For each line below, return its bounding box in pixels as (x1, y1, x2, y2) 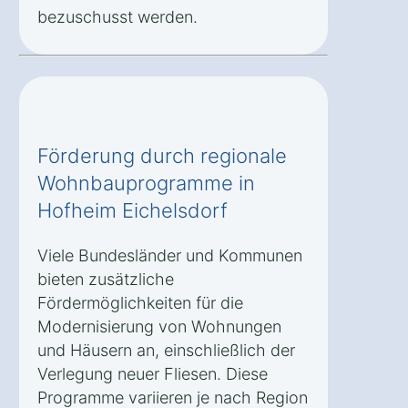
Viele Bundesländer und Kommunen (37, 245, 302, 265)
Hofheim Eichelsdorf (37, 198, 228, 222)
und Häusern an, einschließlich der (37, 340, 295, 360)
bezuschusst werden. (37, 6, 198, 26)
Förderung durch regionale (37, 143, 287, 168)
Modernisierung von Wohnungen (37, 316, 281, 336)
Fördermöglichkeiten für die (37, 292, 243, 312)
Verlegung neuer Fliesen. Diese (37, 363, 268, 383)
